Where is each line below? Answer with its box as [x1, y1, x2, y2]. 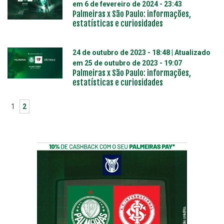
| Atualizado [170, 48, 210, 56]
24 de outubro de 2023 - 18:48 [72, 48, 170, 56]
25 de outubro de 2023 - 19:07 [84, 59, 182, 67]
